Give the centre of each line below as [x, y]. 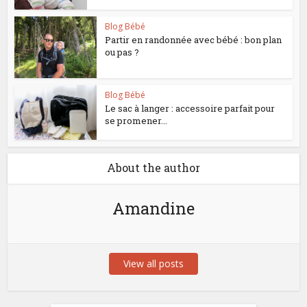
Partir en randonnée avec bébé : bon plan [194, 39]
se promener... [136, 120]
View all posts [153, 263]
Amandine [153, 208]
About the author [153, 167]
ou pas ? [122, 52]
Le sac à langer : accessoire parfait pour [190, 108]
